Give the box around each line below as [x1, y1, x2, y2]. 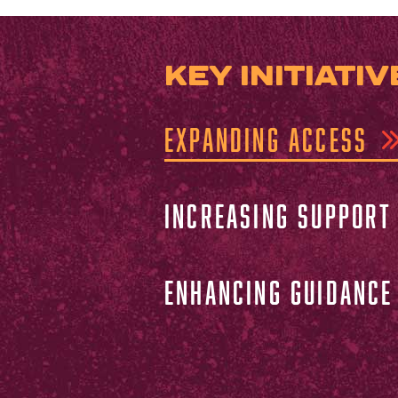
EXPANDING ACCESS [164, 121, 369, 157]
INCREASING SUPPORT [164, 197, 393, 234]
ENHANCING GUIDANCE [164, 274, 394, 310]
